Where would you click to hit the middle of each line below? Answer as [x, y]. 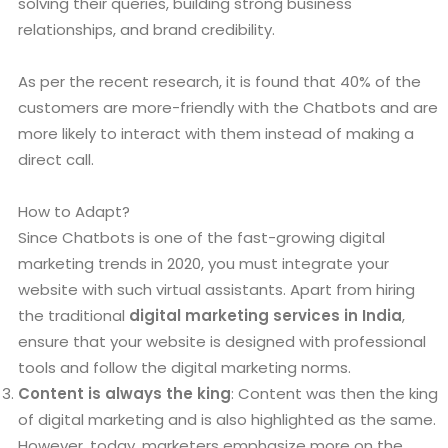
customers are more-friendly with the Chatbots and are [228, 108]
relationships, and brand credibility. [146, 30]
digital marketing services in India [265, 316]
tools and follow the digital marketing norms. [184, 368]
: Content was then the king [334, 394]
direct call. [56, 160]
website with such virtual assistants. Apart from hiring [216, 290]
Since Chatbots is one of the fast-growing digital [201, 238]
